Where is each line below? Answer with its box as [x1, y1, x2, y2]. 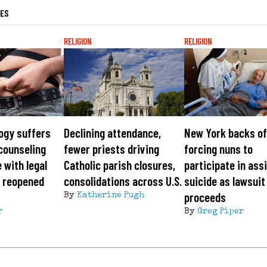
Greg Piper [197, 207, 244, 216]
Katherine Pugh [76, 191, 144, 200]
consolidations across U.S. [63, 173, 182, 189]
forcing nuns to [184, 141, 253, 157]
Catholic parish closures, [63, 157, 175, 173]
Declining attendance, [63, 125, 161, 141]
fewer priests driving [63, 141, 159, 157]
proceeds [184, 190, 226, 205]
